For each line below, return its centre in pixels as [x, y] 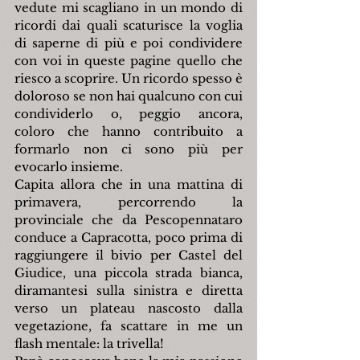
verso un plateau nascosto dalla [129, 309]
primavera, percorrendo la [129, 202]
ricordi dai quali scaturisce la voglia [129, 26]
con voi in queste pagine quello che [129, 61]
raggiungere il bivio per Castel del [129, 256]
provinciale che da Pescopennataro [129, 220]
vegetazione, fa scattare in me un [129, 326]
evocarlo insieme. [69, 167]
